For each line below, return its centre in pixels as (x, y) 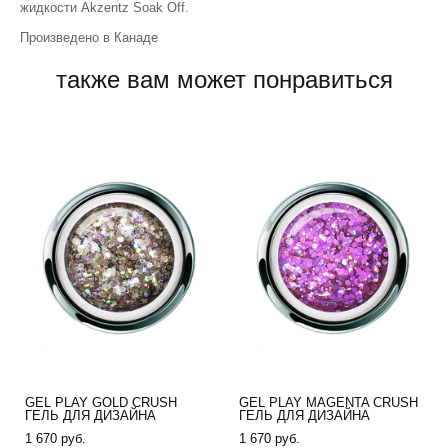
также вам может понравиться (224, 79)
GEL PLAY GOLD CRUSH (101, 402)
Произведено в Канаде (89, 37)
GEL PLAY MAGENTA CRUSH (328, 402)
